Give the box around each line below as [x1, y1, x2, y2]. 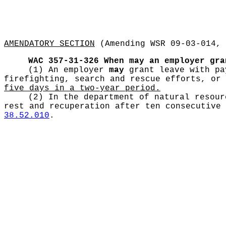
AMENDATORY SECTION [4, 39, 95, 48]
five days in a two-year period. [4, 84, 160, 93]
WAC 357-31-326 [28, 56, 99, 66]
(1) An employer [28, 66, 109, 75]
